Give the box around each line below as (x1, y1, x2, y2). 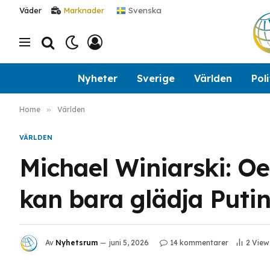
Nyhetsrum (55, 238, 98, 248)
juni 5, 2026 (109, 238, 149, 248)
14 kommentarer (170, 238, 228, 248)
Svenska (126, 5, 162, 14)
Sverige (136, 72, 175, 84)
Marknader (63, 5, 104, 15)
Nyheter (77, 72, 118, 84)
